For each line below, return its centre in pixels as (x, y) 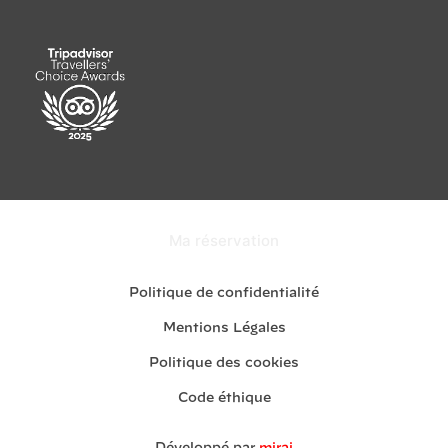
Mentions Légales (224, 329)
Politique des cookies (224, 364)
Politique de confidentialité (224, 294)
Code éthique (224, 399)
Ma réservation (224, 241)
